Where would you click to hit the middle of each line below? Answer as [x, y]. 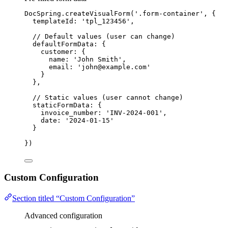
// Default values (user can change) [104, 36]
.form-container [169, 13]
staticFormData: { [67, 105]
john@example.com [114, 67]
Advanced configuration [63, 215]
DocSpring [43, 13]
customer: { [63, 51]
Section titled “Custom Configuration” [74, 198]
